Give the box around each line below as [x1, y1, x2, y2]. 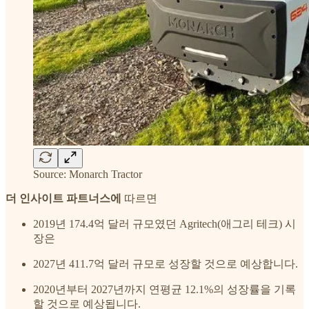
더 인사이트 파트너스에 [6, 192, 121, 205]
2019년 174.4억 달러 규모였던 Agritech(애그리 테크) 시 [33, 218, 296, 230]
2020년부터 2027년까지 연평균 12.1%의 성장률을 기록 [33, 283, 296, 296]
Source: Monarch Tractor [33, 168, 142, 181]
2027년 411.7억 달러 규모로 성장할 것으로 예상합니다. [33, 258, 298, 270]
